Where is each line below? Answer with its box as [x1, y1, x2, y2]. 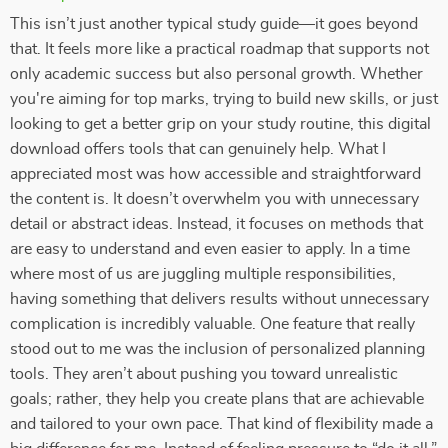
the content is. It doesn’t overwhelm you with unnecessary [10, 191, 419, 207]
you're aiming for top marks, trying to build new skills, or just [10, 91, 438, 107]
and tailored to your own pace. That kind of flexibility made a [10, 416, 433, 432]
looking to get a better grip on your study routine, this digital [10, 116, 431, 132]
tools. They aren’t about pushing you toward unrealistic [10, 366, 398, 382]
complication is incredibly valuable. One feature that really [10, 316, 415, 332]
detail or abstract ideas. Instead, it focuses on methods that [10, 216, 423, 232]
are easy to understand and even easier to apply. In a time [10, 241, 410, 257]
